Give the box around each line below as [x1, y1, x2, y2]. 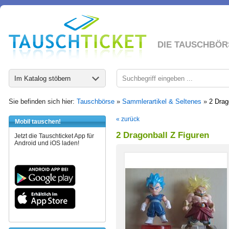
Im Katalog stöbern [14, 75, 71, 82]
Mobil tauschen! [15, 118, 61, 125]
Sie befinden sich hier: [9, 98, 77, 105]
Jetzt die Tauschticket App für [14, 132, 94, 140]
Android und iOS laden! [14, 140, 79, 147]
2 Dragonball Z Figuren [116, 130, 209, 140]
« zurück [116, 116, 140, 123]
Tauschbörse [77, 98, 114, 105]
